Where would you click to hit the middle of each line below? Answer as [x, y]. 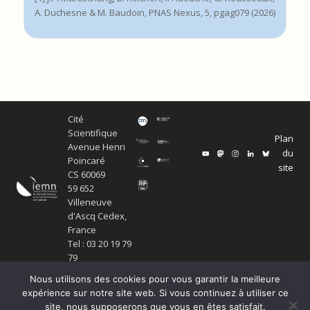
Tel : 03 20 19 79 [100, 244]
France [82, 230]
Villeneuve [90, 202]
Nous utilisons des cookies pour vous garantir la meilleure [155, 279]
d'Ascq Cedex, [98, 216]
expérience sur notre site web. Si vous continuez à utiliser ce [155, 293]
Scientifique [93, 133]
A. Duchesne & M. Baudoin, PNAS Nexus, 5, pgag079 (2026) [155, 12]
